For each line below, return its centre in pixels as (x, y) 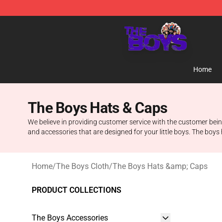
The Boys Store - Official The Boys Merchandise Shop (124, 23)
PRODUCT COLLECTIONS (77, 190)
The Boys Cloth (83, 166)
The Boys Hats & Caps (97, 108)
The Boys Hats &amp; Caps (160, 166)
